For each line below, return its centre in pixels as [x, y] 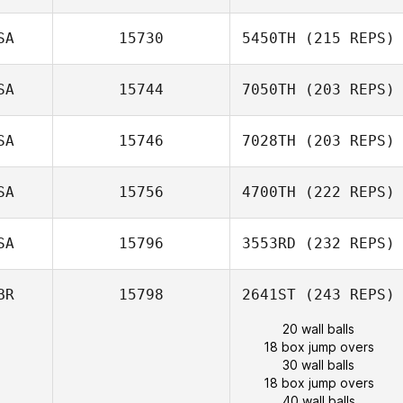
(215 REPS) [345, 38]
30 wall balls [318, 365]
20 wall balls [318, 329]
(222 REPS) [345, 192]
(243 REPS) [345, 295]
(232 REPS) [345, 243]
